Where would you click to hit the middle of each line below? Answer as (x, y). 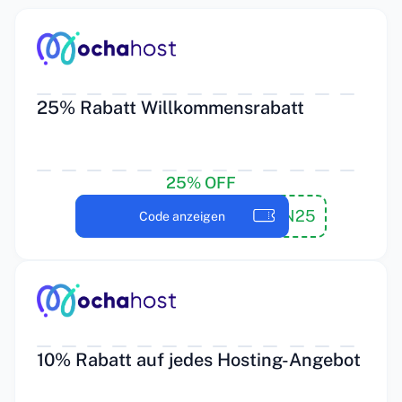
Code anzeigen (182, 216)
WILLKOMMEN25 (250, 216)
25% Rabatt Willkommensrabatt (170, 108)
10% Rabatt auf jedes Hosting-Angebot (199, 360)
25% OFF (201, 183)
